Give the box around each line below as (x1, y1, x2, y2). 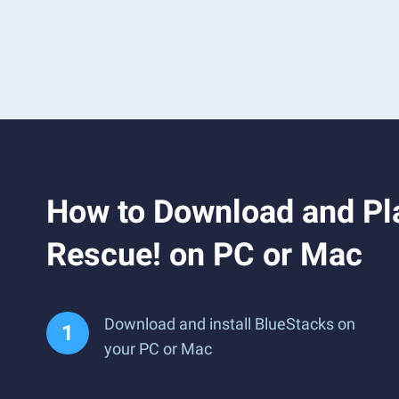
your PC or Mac (104, 339, 212, 358)
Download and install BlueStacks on (104, 314, 355, 333)
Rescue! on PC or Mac (46, 236, 362, 273)
